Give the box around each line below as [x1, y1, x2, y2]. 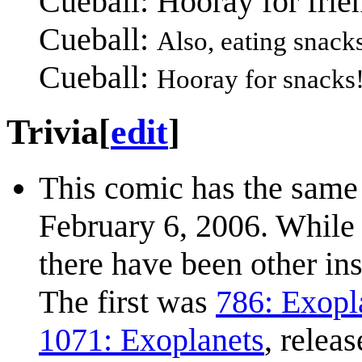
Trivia [6, 112, 99, 153]
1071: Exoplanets [39, 322, 264, 359]
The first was [39, 284, 216, 321]
